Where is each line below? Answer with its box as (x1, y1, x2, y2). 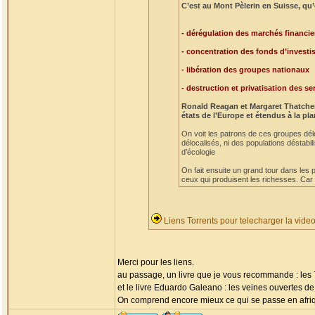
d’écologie (181, 148, 215, 156)
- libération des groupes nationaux (181, 65, 309, 74)
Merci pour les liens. (117, 257, 194, 267)
